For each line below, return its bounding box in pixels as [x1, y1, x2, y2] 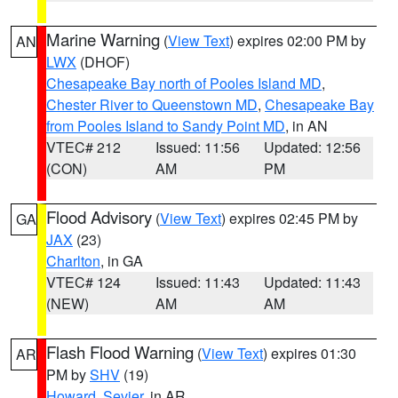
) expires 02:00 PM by [229, 30, 366, 51]
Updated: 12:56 [264, 137, 362, 157]
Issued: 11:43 [155, 272, 240, 292]
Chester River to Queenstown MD [46, 94, 258, 115]
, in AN [285, 115, 328, 136]
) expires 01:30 [263, 343, 356, 363]
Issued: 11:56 [155, 137, 240, 157]
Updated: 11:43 [264, 272, 362, 292]
